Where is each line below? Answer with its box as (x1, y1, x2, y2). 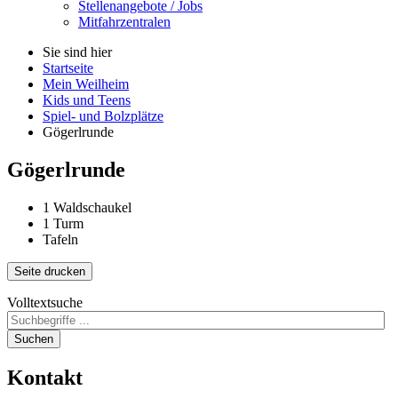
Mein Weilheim (43, 76, 129, 92)
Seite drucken (14, 264, 85, 278)
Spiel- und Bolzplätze (43, 107, 163, 123)
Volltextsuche (7, 294, 83, 310)
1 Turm (43, 215, 84, 231)
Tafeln (43, 231, 78, 247)
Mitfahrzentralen (78, 13, 171, 29)
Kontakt (7, 365, 83, 389)
